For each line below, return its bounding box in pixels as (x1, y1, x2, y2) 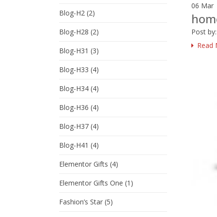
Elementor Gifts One (59, 178, 123, 187)
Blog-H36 (59, 103, 89, 112)
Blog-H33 (59, 65, 89, 74)
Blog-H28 (59, 27, 89, 36)
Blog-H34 (59, 84, 89, 93)
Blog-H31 (59, 46, 89, 55)
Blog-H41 (59, 140, 89, 150)
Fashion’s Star (59, 197, 103, 206)
